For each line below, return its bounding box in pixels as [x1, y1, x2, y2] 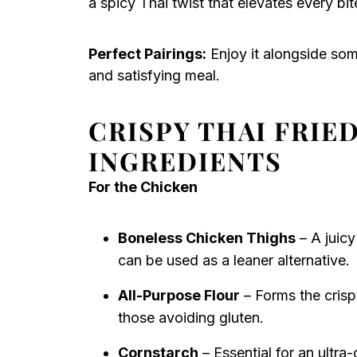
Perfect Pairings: [88, 45, 206, 62]
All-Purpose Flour [118, 287, 240, 304]
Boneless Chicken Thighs [118, 229, 296, 246]
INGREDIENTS [88, 143, 282, 178]
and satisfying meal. [88, 67, 220, 84]
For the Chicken [88, 178, 198, 195]
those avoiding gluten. [118, 309, 264, 326]
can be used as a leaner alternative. [118, 252, 350, 269]
